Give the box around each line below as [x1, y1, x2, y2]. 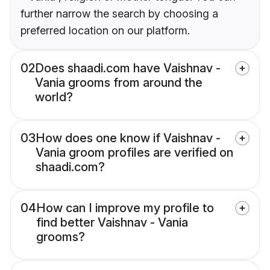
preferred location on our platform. [20, 24, 190, 37]
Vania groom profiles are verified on [36, 145, 233, 160]
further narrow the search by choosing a [20, 7, 218, 20]
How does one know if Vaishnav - [36, 131, 221, 146]
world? [35, 90, 73, 105]
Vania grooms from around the [35, 75, 202, 90]
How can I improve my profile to [36, 201, 214, 216]
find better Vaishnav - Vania [36, 215, 188, 230]
